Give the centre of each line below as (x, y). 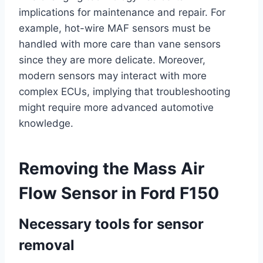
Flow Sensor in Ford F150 (119, 193)
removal (47, 245)
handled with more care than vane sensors (120, 44)
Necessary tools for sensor (111, 224)
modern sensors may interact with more (113, 76)
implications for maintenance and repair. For (122, 13)
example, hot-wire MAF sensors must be (115, 28)
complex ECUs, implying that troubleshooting (124, 92)
